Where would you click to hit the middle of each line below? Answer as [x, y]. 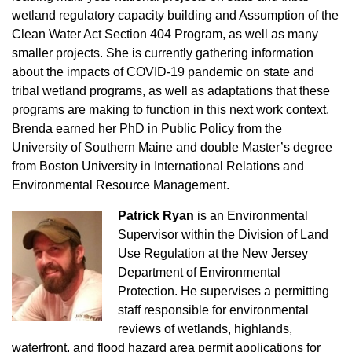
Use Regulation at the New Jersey [213, 254]
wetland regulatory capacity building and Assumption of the [175, 16]
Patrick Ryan [156, 216]
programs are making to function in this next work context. [170, 110]
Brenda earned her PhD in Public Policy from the [147, 129]
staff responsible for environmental [213, 310]
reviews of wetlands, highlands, [205, 329]
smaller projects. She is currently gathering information [163, 53]
